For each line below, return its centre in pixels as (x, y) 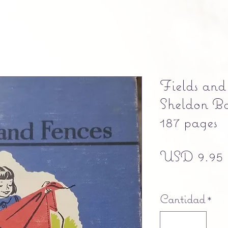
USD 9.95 (191, 156)
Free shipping (180, 175)
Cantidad (182, 198)
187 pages (189, 122)
